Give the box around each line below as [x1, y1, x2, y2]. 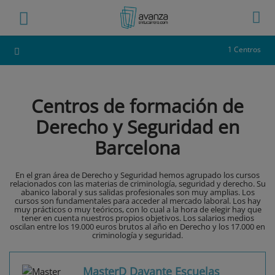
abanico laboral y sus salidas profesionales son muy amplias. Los [20, 187, 255, 198]
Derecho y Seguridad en [36, 114, 239, 140]
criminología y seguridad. [92, 230, 183, 241]
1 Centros [228, 44, 261, 55]
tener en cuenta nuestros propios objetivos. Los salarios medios [21, 212, 254, 224]
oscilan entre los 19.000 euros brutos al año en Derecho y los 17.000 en [10, 221, 265, 233]
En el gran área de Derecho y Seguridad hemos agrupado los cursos [15, 169, 260, 181]
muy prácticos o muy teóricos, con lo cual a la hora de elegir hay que [14, 204, 261, 215]
